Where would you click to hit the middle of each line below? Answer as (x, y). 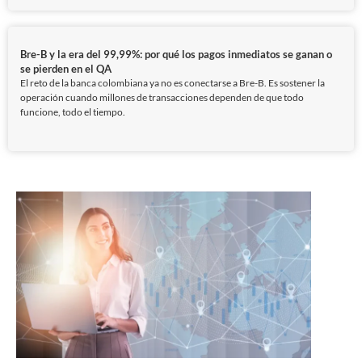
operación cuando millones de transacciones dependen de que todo (162, 97)
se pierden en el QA (66, 68)
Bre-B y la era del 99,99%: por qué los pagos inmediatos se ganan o (176, 54)
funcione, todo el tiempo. (73, 112)
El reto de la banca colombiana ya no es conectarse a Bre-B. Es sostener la (173, 82)
